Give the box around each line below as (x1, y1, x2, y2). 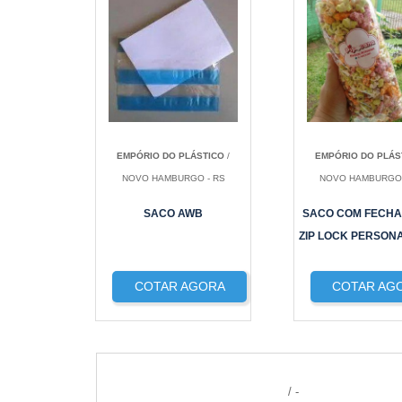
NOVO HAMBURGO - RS (121, 173, 225, 183)
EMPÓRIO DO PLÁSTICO (117, 151, 224, 161)
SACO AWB (144, 207, 203, 220)
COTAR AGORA (134, 279, 225, 293)
